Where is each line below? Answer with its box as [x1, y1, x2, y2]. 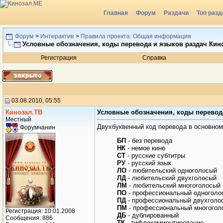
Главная [104, 9, 128, 16]
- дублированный [126, 212, 179, 219]
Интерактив [40, 33, 74, 40]
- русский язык [125, 159, 171, 167]
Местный [5, 116, 31, 123]
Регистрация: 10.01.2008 [5, 208, 75, 215]
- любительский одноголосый [126, 167, 217, 174]
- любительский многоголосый [127, 182, 221, 189]
